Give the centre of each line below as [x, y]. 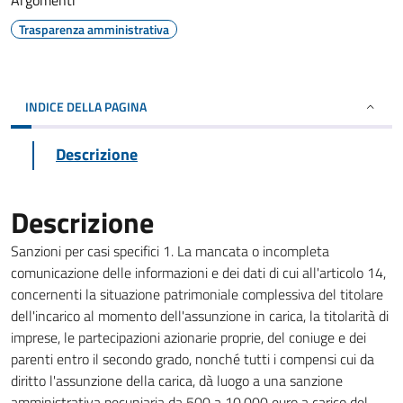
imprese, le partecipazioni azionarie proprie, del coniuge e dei [188, 337]
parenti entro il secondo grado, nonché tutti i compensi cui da [193, 359]
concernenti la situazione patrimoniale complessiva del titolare [197, 294]
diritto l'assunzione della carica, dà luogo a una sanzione [177, 381]
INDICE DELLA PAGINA [86, 107]
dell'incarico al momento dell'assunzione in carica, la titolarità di [200, 316]
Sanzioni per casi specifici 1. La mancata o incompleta [170, 251]
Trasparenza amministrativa [94, 29]
